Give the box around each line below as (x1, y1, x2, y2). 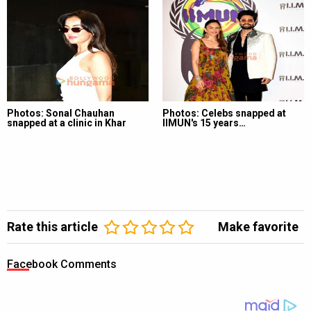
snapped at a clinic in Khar (7, 117, 126, 128)
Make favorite (218, 219, 299, 234)
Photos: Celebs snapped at (162, 107, 286, 119)
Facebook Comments (7, 257, 117, 271)
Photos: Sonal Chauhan (7, 107, 115, 119)
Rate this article (7, 219, 98, 234)
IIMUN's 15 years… (162, 117, 246, 128)
